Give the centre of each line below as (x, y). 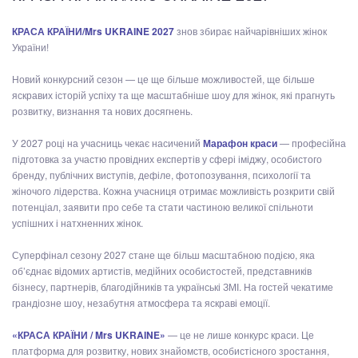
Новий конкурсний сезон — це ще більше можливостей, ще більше (163, 79)
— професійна (312, 143)
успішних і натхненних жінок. (78, 223)
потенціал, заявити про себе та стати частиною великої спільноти (163, 207)
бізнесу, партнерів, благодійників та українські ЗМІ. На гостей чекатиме (173, 287)
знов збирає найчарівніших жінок (251, 31)
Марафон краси (240, 143)
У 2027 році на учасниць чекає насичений (107, 143)
